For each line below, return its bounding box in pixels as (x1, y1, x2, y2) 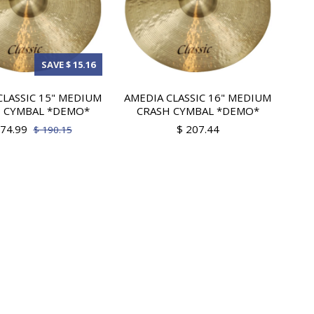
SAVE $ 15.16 (41, 58, 95, 71)
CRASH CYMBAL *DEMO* (136, 104, 259, 118)
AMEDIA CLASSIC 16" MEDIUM (124, 90, 271, 105)
